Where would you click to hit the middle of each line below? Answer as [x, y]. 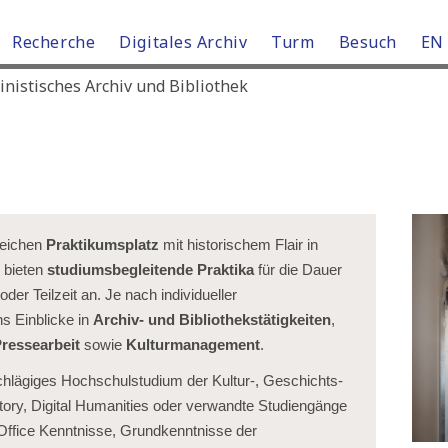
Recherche [54, 42]
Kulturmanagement [193, 345]
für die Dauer [298, 270]
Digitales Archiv [183, 42]
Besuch [367, 42]
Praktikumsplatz [102, 245]
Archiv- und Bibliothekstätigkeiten [212, 320]
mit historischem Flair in [238, 245]
